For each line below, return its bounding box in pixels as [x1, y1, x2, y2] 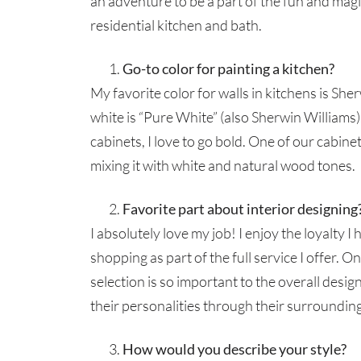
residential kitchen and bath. [90, 16, 262, 35]
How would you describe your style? [122, 340, 349, 359]
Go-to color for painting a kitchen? [122, 60, 337, 78]
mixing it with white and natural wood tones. [90, 156, 355, 175]
